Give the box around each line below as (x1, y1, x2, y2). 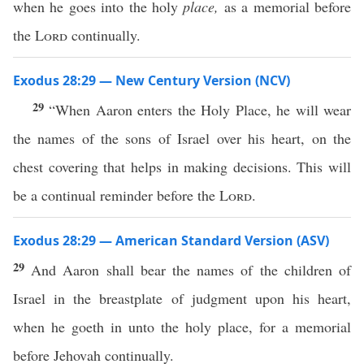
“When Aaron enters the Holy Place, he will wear (49, 100, 352, 119)
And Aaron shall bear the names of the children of (31, 260, 352, 279)
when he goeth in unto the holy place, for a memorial (13, 317, 351, 336)
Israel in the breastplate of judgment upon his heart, (13, 288, 351, 308)
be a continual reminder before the (13, 185, 219, 205)
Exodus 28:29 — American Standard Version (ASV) (13, 232, 329, 249)
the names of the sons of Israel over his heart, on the (13, 128, 351, 148)
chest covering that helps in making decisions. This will (13, 157, 351, 176)
